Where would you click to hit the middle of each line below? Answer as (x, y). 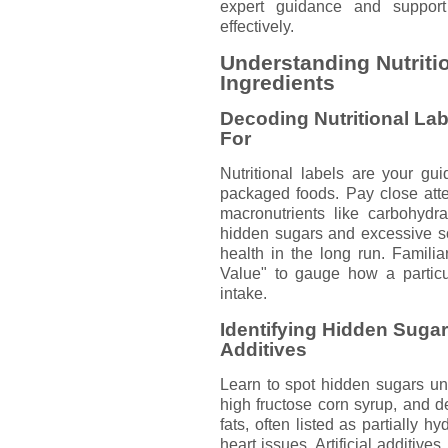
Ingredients (277, 82)
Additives (263, 349)
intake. (243, 294)
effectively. (257, 26)
